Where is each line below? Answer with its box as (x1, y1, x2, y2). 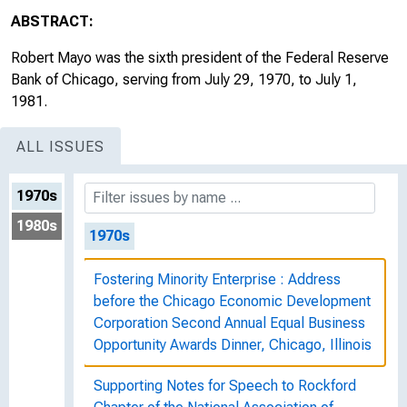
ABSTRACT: (11, 13, 94, 30)
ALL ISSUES (16, 138, 104, 155)
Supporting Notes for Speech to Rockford (94, 377, 356, 394)
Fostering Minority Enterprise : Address (94, 271, 341, 288)
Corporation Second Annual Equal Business (94, 314, 365, 332)
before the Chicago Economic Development (94, 293, 371, 310)
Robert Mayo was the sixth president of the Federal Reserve (11, 49, 389, 66)
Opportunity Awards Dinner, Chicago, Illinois (94, 336, 372, 353)
